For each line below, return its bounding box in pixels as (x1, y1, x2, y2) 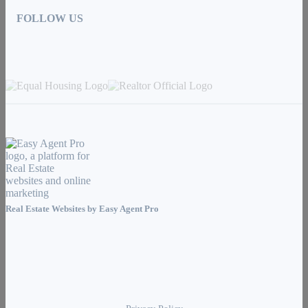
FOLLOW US (16, 12, 83, 25)
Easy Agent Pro (99, 203, 161, 214)
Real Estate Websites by (5, 203, 99, 214)
